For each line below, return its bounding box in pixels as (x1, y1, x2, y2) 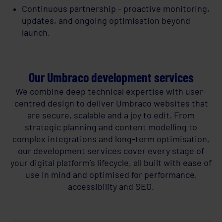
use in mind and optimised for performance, (25, 169, 197, 180)
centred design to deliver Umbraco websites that (14, 98, 208, 109)
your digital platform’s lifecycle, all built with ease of (10, 157, 212, 168)
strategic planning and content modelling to (25, 121, 197, 133)
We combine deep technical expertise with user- (15, 86, 207, 97)
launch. (22, 27, 50, 38)
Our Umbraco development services (28, 69, 194, 85)
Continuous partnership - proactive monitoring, (22, 3, 210, 14)
